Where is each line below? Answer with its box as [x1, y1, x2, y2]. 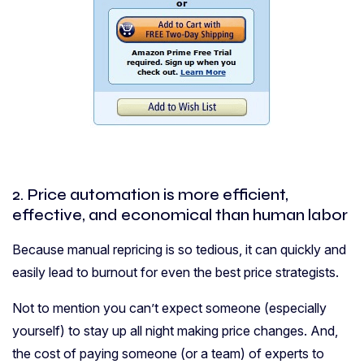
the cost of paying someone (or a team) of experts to [12, 344, 324, 362]
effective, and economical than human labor [12, 204, 348, 225]
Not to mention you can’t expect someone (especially [12, 299, 327, 316]
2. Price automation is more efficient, [12, 184, 288, 205]
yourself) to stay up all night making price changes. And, [12, 322, 338, 339]
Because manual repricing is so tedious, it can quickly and [12, 240, 346, 258]
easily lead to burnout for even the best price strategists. [12, 263, 339, 280]
